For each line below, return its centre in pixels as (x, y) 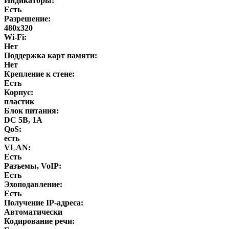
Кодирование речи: (39, 221)
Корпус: (19, 92)
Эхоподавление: (33, 184)
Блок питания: (31, 110)
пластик (19, 101)
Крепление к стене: (39, 74)
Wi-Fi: (15, 37)
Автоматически (33, 212)
